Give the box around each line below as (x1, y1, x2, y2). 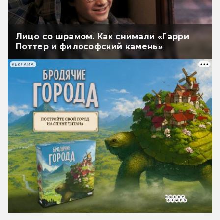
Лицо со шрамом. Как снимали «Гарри (16, 32, 189, 42)
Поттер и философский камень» (16, 42, 163, 52)
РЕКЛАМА (12, 62, 34, 67)
